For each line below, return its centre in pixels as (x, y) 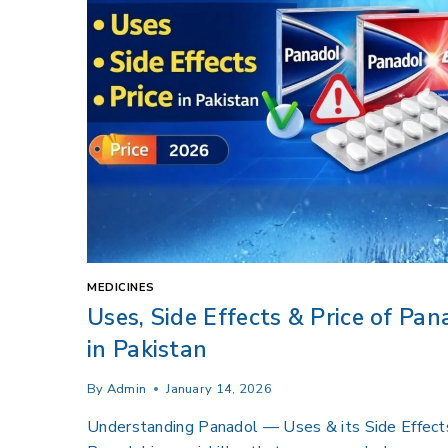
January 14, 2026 (219, 388)
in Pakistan (147, 349)
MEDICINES (121, 288)
